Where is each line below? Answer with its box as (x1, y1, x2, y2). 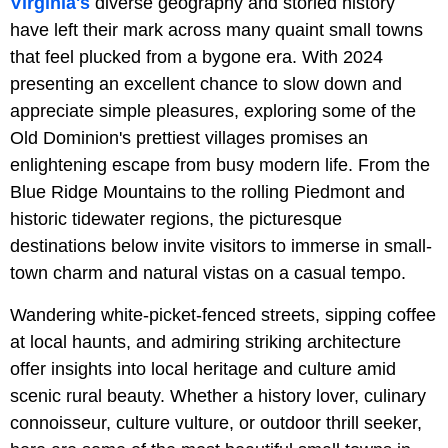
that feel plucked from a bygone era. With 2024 (10, 47, 383, 68)
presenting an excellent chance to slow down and (10, 74, 402, 95)
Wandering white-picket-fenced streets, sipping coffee (10, 305, 436, 326)
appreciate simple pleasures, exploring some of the (10, 101, 416, 122)
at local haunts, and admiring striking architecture (10, 332, 401, 353)
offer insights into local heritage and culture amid (10, 359, 396, 380)
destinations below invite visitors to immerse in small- (10, 236, 432, 257)
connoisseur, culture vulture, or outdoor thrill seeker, (10, 413, 422, 434)
